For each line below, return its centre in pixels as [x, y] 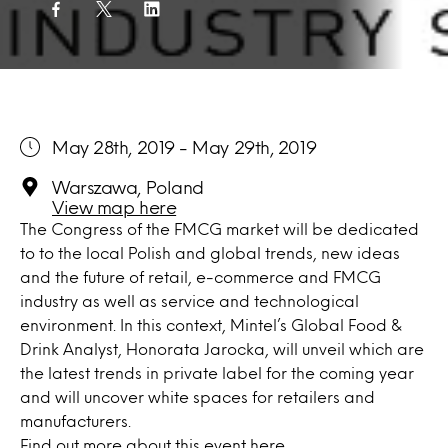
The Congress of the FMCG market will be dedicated [219, 228]
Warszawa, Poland [128, 187]
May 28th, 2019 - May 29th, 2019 [184, 147]
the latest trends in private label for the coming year [217, 372]
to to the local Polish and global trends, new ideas [210, 252]
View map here [114, 207]
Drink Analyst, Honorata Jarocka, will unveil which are [222, 348]
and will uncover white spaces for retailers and [197, 396]
